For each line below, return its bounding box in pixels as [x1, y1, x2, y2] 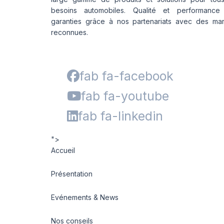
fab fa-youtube [81, 88, 169, 103]
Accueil [51, 146, 75, 154]
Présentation [51, 169, 92, 178]
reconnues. [51, 28, 88, 36]
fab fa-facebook [79, 68, 173, 83]
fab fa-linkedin [78, 108, 163, 123]
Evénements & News [51, 193, 118, 201]
